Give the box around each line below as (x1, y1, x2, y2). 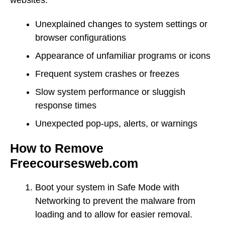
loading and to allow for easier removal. (35, 209, 192, 220)
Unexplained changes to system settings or (35, 19, 207, 30)
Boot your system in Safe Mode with (35, 182, 179, 193)
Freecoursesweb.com (10, 156, 138, 171)
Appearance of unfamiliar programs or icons (35, 51, 210, 61)
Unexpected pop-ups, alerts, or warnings (35, 119, 197, 129)
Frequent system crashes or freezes (35, 69, 179, 79)
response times (35, 100, 96, 111)
